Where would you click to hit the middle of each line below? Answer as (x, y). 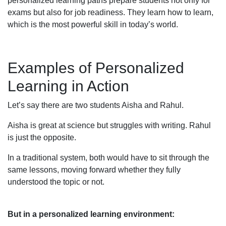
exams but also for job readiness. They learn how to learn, (110, 12)
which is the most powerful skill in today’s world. (93, 24)
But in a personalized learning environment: (91, 214)
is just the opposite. (42, 137)
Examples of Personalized (96, 68)
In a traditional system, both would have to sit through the (108, 157)
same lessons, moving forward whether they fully (94, 169)
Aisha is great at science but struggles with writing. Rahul (109, 125)
